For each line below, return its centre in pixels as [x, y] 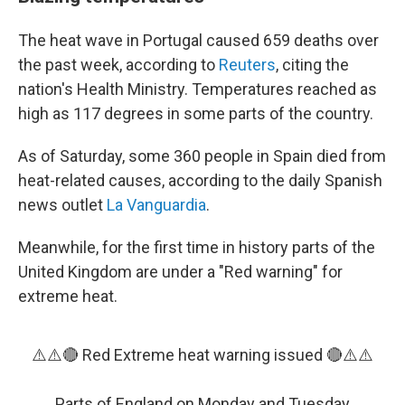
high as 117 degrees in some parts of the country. [196, 113]
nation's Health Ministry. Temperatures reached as [198, 89]
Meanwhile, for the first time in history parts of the [197, 247]
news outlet [62, 205]
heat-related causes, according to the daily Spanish [200, 180]
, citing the [312, 65]
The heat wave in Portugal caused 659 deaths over [198, 40]
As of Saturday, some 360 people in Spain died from [202, 156]
